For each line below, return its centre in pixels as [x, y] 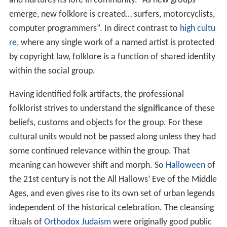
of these [198, 109]
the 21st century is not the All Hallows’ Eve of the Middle [113, 180]
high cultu [197, 29]
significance [160, 109]
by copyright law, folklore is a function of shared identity [112, 57]
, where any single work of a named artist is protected [115, 43]
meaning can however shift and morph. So [87, 166]
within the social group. [52, 71]
